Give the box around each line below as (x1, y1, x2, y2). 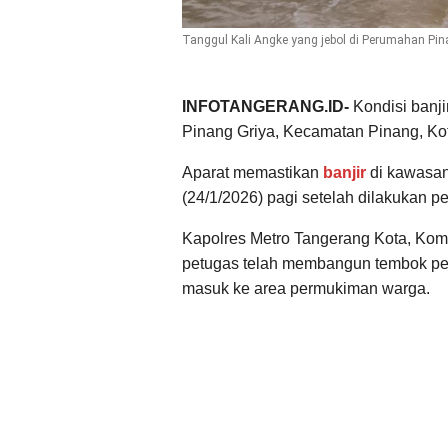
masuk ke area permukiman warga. (182, 279, 430, 297)
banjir (323, 163, 366, 181)
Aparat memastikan (182, 163, 323, 181)
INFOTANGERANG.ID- (182, 97, 353, 115)
